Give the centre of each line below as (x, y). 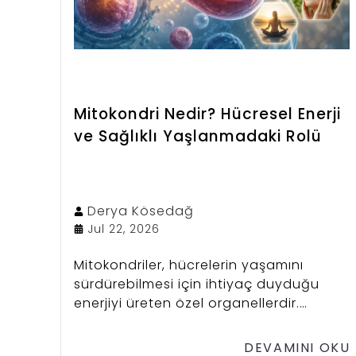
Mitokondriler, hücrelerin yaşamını (189, 265)
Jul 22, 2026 (124, 228)
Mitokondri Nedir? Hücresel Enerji (207, 114)
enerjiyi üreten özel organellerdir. (187, 303)
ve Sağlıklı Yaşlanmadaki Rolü (198, 136)
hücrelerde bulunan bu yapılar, (180, 341)
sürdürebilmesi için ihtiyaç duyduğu (197, 284)
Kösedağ (163, 211)
